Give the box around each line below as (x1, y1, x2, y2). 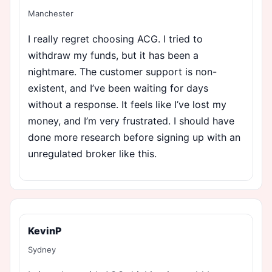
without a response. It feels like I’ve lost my (28, 98, 226, 110)
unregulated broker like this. (28, 147, 157, 160)
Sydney (28, 244, 56, 254)
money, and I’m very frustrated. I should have (28, 114, 234, 127)
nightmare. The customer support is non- (28, 65, 217, 78)
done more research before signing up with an (28, 131, 240, 143)
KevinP (28, 224, 61, 237)
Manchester (28, 8, 73, 18)
